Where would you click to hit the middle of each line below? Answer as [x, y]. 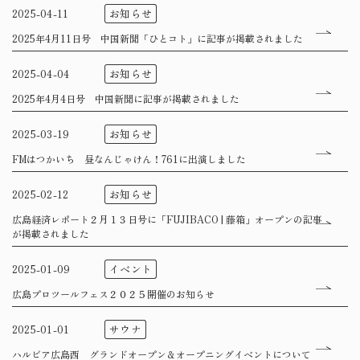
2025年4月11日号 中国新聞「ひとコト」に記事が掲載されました [157, 38]
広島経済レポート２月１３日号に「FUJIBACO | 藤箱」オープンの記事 [167, 219]
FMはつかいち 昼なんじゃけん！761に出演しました [129, 159]
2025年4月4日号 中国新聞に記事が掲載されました [125, 98]
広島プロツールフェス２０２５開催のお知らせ [113, 294]
